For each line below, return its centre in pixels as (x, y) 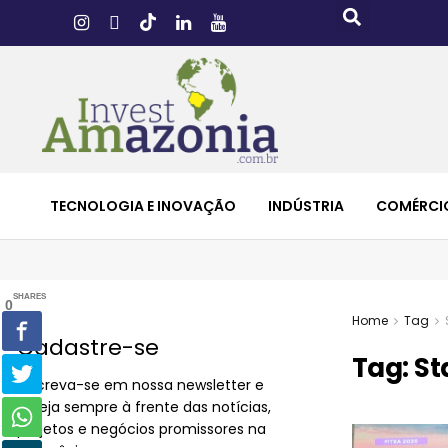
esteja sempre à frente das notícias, (144, 406)
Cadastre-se (88, 347)
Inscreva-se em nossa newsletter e (140, 384)
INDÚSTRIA (306, 205)
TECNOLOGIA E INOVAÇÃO (143, 205)
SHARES (29, 297)
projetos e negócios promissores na (141, 428)
